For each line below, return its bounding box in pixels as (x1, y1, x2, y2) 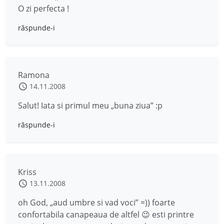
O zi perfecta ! (18, 3, 69, 14)
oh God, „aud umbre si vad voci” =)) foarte (18, 197, 175, 208)
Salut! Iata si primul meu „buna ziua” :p (18, 100, 162, 111)
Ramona (18, 69, 49, 80)
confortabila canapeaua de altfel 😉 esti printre (18, 209, 194, 220)
